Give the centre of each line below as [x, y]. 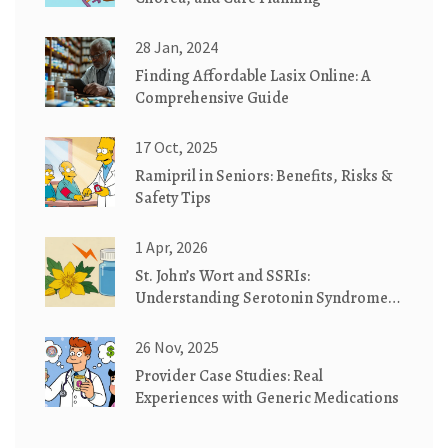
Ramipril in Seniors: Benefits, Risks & [264, 176]
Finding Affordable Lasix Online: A [253, 76]
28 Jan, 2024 [176, 47]
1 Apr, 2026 [171, 247]
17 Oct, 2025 [176, 147]
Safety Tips [173, 198]
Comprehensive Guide [212, 98]
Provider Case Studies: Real [229, 376]
